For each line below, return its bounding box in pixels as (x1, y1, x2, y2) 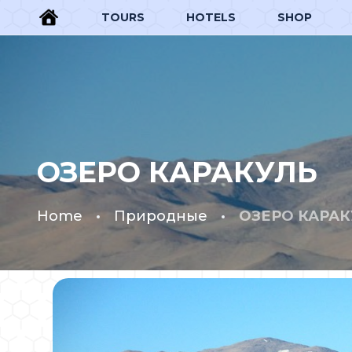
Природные (114, 207, 207, 225)
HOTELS (185, 9, 236, 24)
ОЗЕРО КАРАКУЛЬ (37, 155, 317, 189)
